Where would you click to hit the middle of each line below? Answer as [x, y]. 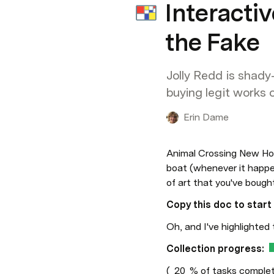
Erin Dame [206, 117]
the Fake [213, 42]
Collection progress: [215, 249]
